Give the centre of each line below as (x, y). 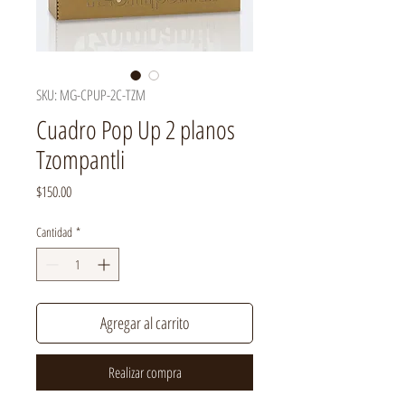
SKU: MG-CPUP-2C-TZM (91, 94)
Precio (85, 190)
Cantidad (54, 231)
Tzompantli (80, 159)
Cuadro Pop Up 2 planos (136, 129)
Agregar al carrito (145, 322)
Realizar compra (145, 372)
